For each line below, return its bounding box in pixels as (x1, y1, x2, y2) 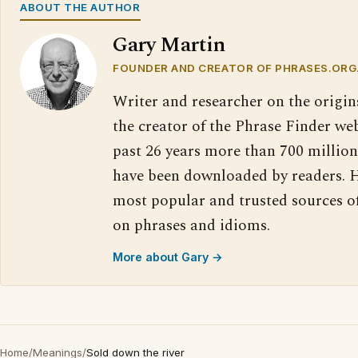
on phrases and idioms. (113, 214, 270, 238)
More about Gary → (113, 250, 223, 265)
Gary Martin (113, 30, 225, 62)
